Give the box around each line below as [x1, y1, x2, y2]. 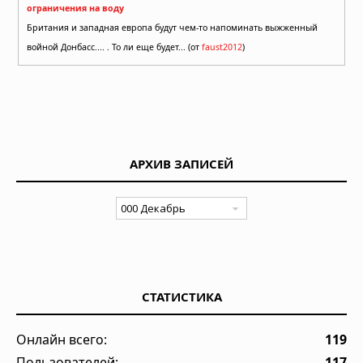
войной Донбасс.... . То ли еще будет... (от [27, 41, 202, 53]
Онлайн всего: [16, 330, 107, 348]
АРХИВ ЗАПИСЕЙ [130, 155, 233, 172]
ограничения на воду [27, 2, 124, 14]
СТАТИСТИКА [141, 288, 222, 305]
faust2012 [202, 41, 242, 53]
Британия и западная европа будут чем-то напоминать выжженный [27, 21, 318, 33]
